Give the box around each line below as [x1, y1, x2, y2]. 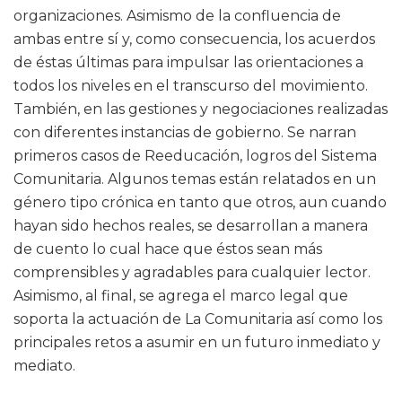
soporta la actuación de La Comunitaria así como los [13, 310, 382, 328]
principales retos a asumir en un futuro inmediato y [13, 334, 380, 352]
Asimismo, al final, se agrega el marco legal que [13, 287, 348, 305]
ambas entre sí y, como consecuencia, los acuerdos [13, 31, 375, 48]
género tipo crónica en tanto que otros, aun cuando [13, 194, 387, 212]
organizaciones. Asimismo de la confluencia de [13, 7, 341, 25]
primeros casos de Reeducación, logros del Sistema [13, 147, 377, 165]
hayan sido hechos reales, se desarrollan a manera [13, 217, 368, 235]
